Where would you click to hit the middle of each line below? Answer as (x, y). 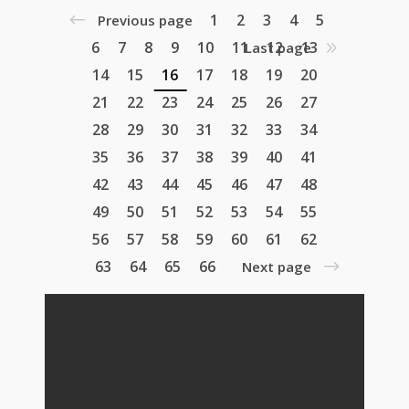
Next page (277, 267)
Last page (278, 48)
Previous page (145, 21)
